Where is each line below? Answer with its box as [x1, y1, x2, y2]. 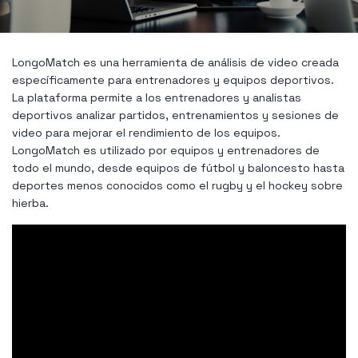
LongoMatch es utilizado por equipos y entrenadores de [12, 142, 320, 157]
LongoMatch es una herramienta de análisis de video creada [12, 54, 339, 70]
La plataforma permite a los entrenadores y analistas [12, 89, 301, 105]
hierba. [12, 195, 49, 210]
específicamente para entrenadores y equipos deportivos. [12, 72, 334, 87]
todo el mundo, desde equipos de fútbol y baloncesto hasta [12, 160, 344, 175]
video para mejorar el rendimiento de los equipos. [12, 125, 280, 140]
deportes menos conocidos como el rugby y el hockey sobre [12, 177, 343, 193]
